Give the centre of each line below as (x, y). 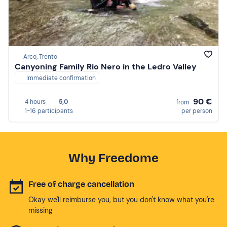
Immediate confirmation (61, 78)
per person (197, 111)
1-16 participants (49, 111)
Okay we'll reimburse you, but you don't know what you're (121, 199)
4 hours (35, 102)
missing (41, 210)
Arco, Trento (40, 57)
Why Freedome (113, 158)
